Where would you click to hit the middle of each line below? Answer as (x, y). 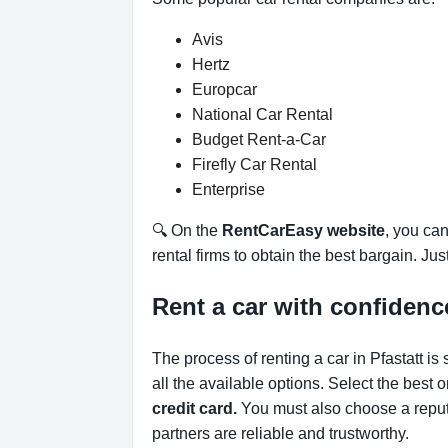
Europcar (224, 90)
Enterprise (228, 190)
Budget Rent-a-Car (259, 140)
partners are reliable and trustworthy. (280, 433)
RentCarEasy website (303, 231)
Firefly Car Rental (254, 165)
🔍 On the (187, 231)
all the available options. (240, 383)
